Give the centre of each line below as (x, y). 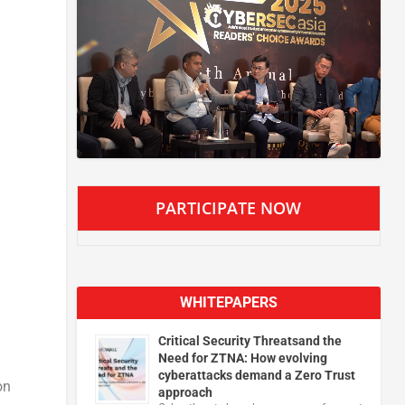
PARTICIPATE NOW (229, 207)
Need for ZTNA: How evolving (242, 358)
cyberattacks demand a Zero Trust (256, 375)
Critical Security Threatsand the (250, 340)
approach (185, 392)
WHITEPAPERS (228, 302)
